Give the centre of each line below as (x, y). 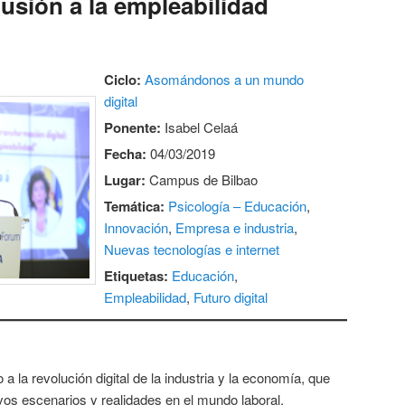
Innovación (137, 227)
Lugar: (125, 179)
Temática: (135, 206)
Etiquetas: (137, 275)
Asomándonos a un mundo (225, 79)
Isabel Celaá (200, 127)
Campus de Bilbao (202, 179)
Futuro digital (231, 297)
